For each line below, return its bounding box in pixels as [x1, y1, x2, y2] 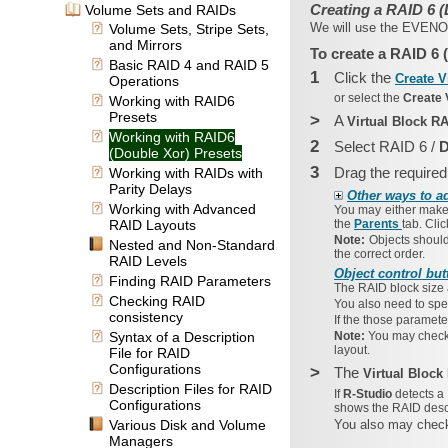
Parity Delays [109, 181, 192, 197]
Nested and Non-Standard [109, 237, 275, 253]
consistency [109, 309, 183, 325]
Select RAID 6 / [334, 138, 439, 155]
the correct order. [334, 247, 425, 261]
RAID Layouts [109, 217, 196, 233]
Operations [109, 73, 179, 89]
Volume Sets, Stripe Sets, [109, 21, 269, 37]
